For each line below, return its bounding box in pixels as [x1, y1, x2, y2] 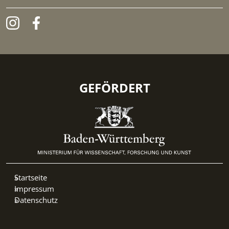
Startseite [14, 172, 47, 182]
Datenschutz [14, 194, 58, 205]
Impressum [14, 183, 54, 194]
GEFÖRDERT [79, 79, 150, 97]
